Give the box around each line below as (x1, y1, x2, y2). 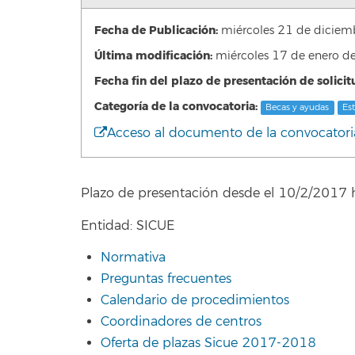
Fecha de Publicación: (94, 23, 218, 38)
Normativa (101, 250, 166, 265)
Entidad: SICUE (81, 217, 174, 234)
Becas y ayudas (265, 102, 330, 113)
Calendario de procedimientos (101, 292, 289, 308)
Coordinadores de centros (101, 314, 261, 330)
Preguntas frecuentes (101, 271, 231, 287)
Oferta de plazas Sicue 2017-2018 (101, 335, 316, 351)
